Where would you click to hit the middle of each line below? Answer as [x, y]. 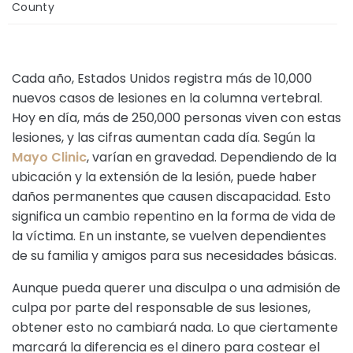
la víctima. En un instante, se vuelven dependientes [169, 236]
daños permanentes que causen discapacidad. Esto [171, 197]
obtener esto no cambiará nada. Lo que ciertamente [175, 327]
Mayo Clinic [49, 157]
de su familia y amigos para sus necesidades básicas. [174, 256]
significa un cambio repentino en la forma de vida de [174, 216]
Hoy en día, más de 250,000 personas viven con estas [176, 118]
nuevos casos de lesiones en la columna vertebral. [167, 98]
